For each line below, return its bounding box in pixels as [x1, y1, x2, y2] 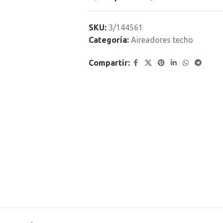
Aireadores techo [130, 35, 193, 44]
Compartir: [88, 58, 130, 67]
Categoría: [88, 35, 129, 44]
